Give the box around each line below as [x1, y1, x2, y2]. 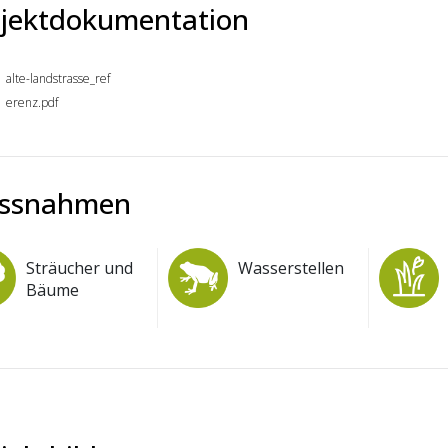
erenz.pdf [6, 94, 58, 111]
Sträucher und [26, 256, 133, 279]
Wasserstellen [237, 256, 344, 279]
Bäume [26, 278, 79, 301]
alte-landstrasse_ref [6, 70, 110, 87]
